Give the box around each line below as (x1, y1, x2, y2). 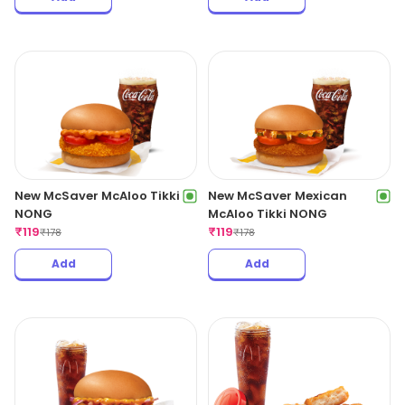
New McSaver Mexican (208, 187, 347, 204)
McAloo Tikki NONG (208, 205, 327, 222)
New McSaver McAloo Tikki (14, 187, 180, 204)
